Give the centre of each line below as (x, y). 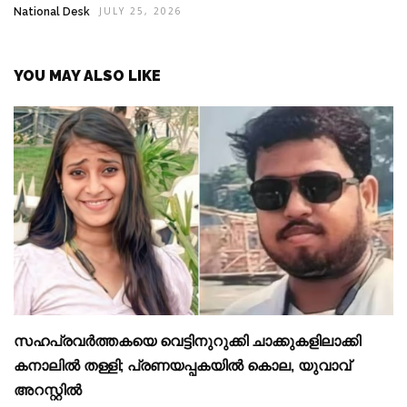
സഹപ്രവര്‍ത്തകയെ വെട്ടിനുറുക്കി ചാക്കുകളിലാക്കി (187, 342)
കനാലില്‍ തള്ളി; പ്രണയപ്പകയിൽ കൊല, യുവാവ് (182, 366)
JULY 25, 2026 (141, 13)
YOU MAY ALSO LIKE (87, 76)
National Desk (52, 12)
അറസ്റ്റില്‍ (48, 391)
